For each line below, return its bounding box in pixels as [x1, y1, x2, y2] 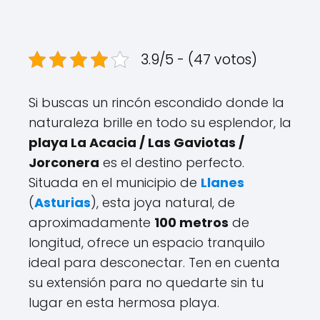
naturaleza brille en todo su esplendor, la [29, 113, 291, 131]
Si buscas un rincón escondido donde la [29, 93, 284, 111]
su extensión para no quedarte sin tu [29, 273, 264, 291]
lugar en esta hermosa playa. [29, 293, 219, 311]
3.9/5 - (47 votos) [141, 49, 257, 69]
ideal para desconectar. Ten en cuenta [29, 253, 280, 271]
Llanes [201, 173, 244, 191]
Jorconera [29, 153, 99, 171]
